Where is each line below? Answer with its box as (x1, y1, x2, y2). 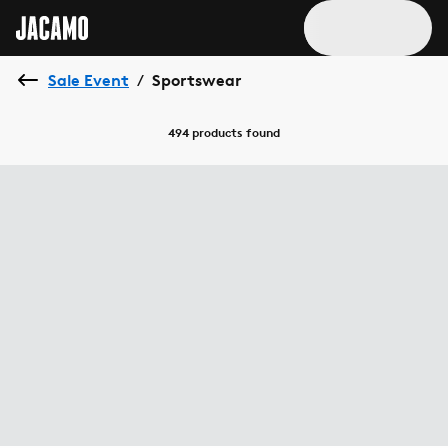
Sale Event (48, 70, 129, 90)
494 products (168, 125, 243, 140)
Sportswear (152, 70, 242, 90)
